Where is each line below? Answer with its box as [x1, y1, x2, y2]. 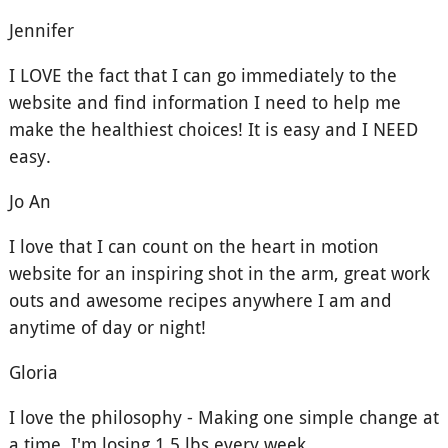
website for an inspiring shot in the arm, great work [8, 261, 430, 286]
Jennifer [8, 18, 74, 43]
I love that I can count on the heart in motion [8, 234, 379, 259]
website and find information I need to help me [8, 90, 401, 115]
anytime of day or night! [8, 315, 206, 340]
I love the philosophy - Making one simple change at [8, 405, 439, 430]
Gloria [8, 360, 58, 385]
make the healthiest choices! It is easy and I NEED [8, 117, 418, 142]
